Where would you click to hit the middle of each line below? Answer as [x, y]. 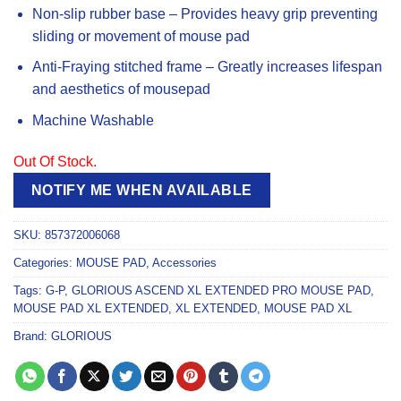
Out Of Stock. [55, 161]
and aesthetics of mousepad [121, 90]
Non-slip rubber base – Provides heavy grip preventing [205, 13]
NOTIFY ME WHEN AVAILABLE [142, 190]
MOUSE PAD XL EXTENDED [91, 309]
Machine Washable [93, 120]
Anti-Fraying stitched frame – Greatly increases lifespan [207, 67]
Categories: [45, 263]
